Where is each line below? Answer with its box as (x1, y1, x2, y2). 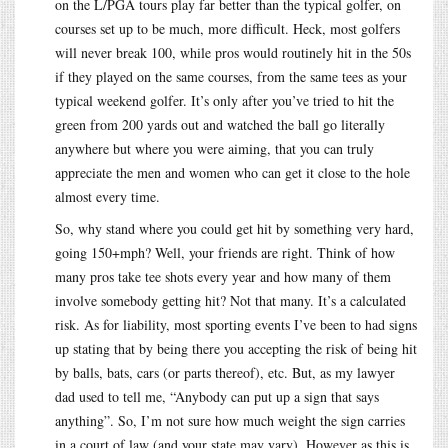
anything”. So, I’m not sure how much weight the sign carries (55, 410, 405, 430)
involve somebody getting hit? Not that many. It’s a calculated (55, 290, 406, 310)
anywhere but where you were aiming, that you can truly (55, 138, 374, 158)
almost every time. (55, 186, 160, 206)
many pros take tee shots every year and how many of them (55, 266, 391, 286)
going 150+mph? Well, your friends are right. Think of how (55, 242, 395, 262)
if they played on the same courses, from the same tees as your (55, 66, 407, 86)
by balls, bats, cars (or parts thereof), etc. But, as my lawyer (55, 362, 395, 382)
